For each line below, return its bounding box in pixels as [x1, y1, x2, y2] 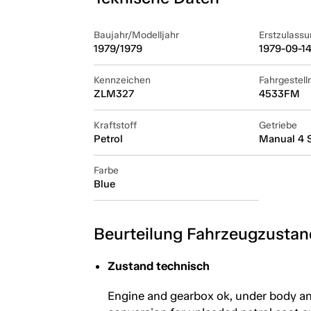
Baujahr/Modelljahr [93, 28, 179, 41]
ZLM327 [93, 87, 134, 100]
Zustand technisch [107, 258, 210, 273]
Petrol [93, 132, 123, 145]
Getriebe [258, 119, 297, 131]
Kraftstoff [93, 119, 137, 131]
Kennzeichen [93, 74, 151, 86]
